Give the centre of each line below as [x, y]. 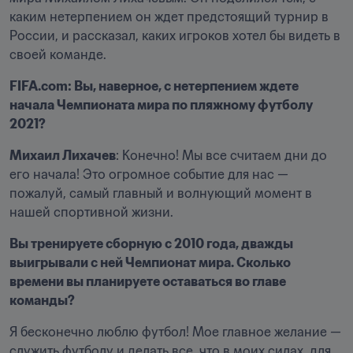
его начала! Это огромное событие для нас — [149, 174]
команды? [43, 300]
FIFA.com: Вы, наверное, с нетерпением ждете [154, 86]
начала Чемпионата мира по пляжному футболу [161, 105]
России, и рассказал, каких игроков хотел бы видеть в [175, 35]
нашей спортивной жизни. [93, 212]
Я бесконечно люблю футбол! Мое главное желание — [175, 332]
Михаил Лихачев [63, 155]
